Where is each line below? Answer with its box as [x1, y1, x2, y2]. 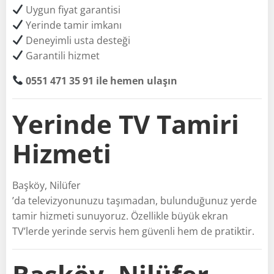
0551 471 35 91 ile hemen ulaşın [26, 73, 178, 87]
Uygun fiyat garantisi [23, 2, 121, 17]
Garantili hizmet [23, 48, 100, 62]
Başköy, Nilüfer [12, 178, 81, 192]
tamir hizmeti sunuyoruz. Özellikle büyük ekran [12, 209, 228, 223]
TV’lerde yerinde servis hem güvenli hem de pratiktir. [12, 224, 254, 238]
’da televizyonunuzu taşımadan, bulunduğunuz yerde [12, 193, 257, 207]
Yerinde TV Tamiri [12, 106, 239, 141]
